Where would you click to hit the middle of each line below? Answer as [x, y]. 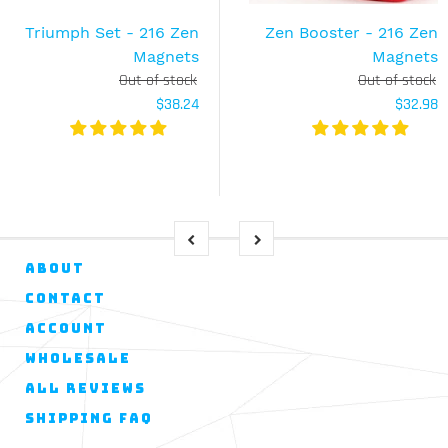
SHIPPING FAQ [89, 418]
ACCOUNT [66, 328]
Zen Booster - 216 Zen [351, 33]
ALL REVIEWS [85, 388]
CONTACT [65, 298]
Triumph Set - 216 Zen [112, 33]
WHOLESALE [78, 358]
